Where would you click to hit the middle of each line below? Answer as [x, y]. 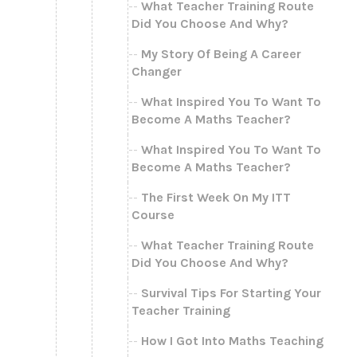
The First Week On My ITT [216, 197]
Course [153, 214]
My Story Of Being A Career [221, 53]
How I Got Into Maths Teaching [232, 340]
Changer [157, 71]
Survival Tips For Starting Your [231, 292]
